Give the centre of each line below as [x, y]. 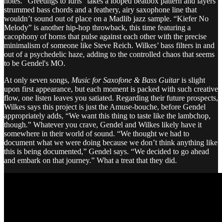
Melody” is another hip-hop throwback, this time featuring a [97, 27]
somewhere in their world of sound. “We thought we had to [97, 133]
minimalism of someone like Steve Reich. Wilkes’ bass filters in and [109, 45]
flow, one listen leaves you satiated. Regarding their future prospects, [111, 98]
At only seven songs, [38, 80]
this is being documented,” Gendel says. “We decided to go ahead [107, 151]
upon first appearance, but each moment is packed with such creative [111, 89]
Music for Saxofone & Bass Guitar [125, 80]
